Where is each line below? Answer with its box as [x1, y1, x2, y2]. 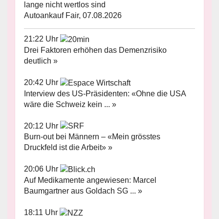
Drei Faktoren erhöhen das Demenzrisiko [24, 45, 167, 54]
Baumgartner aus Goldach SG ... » [24, 187, 142, 196]
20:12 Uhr [24, 121, 60, 130]
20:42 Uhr [24, 78, 60, 87]
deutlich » [24, 56, 58, 65]
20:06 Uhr [24, 165, 60, 174]
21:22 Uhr [24, 35, 60, 44]
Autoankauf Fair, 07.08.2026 [24, 11, 122, 20]
